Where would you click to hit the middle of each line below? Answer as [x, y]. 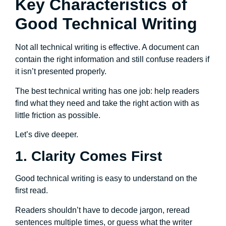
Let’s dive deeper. [47, 134]
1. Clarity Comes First [89, 156]
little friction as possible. [58, 115]
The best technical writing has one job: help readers [107, 91]
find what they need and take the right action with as [107, 103]
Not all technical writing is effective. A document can [107, 47]
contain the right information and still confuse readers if [112, 60]
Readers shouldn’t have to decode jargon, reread [102, 210]
